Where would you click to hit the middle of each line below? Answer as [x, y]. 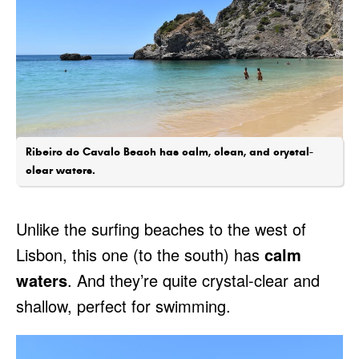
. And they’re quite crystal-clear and [194, 280]
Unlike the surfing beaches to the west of [161, 228]
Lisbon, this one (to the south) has [140, 254]
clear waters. [61, 169]
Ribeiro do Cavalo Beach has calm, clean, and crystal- [169, 151]
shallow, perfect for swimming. [123, 305]
